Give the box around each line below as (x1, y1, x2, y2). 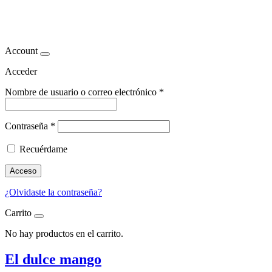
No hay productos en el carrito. (5, 228, 123, 239)
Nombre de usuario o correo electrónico (5, 86, 159, 97)
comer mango (5, 10, 117, 32)
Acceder (5, 66, 37, 76)
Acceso (10, 166, 36, 175)
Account (5, 45, 38, 56)
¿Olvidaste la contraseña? (5, 186, 102, 197)
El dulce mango (5, 251, 101, 267)
